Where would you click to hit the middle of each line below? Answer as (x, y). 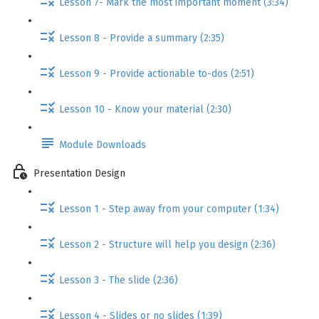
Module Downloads (103, 145)
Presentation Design (79, 173)
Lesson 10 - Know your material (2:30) (145, 109)
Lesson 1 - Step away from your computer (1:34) (169, 209)
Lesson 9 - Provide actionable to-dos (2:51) (157, 73)
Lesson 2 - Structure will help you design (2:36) (167, 244)
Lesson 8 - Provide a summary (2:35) (142, 38)
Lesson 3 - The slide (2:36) (119, 280)
